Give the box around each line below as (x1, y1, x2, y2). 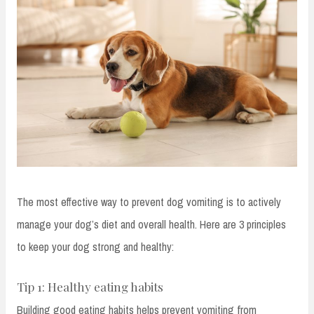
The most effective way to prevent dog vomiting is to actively (17, 194, 281, 210)
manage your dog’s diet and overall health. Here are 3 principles (17, 217, 286, 233)
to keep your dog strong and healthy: (17, 239, 174, 255)
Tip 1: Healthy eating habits (17, 279, 163, 295)
